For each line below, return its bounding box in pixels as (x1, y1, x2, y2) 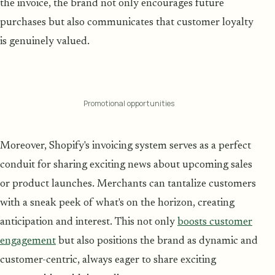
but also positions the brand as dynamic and (56, 236, 258, 247)
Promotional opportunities (83, 98, 174, 109)
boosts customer (177, 217, 252, 228)
